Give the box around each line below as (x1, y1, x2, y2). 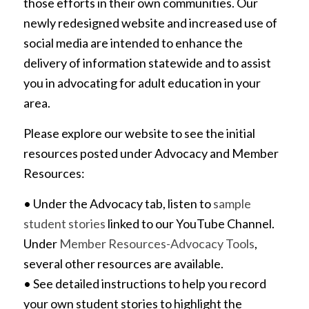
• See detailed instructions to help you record (23, 276, 266, 292)
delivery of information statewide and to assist (23, 54, 271, 70)
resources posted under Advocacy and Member (23, 145, 279, 161)
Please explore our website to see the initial (23, 125, 255, 141)
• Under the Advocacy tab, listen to (23, 196, 213, 212)
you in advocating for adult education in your (23, 74, 261, 90)
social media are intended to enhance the (23, 34, 243, 50)
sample (212, 196, 251, 212)
